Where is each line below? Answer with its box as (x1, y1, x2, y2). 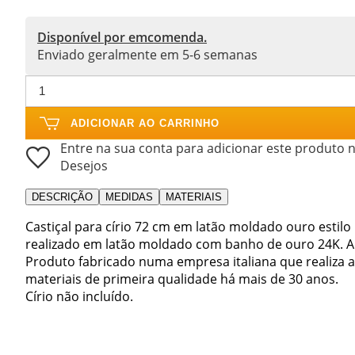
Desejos (60, 156, 108, 174)
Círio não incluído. (25, 287, 133, 305)
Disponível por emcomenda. (37, 28, 207, 46)
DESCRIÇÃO (32, 190, 93, 203)
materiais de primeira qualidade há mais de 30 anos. (25, 269, 338, 288)
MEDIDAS (105, 190, 153, 203)
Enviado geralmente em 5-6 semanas (37, 45, 258, 63)
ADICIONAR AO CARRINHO (71, 116, 219, 129)
